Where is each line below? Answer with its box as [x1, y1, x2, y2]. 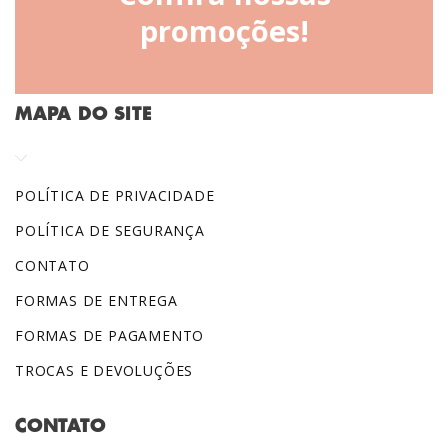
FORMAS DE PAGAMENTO [15, 326, 205, 346]
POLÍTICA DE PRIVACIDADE [15, 186, 215, 206]
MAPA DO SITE [15, 106, 152, 124]
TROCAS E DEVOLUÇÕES [15, 361, 194, 381]
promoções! [139, 10, 309, 51]
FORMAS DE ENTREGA [15, 291, 178, 311]
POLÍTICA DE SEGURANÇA [15, 221, 205, 241]
